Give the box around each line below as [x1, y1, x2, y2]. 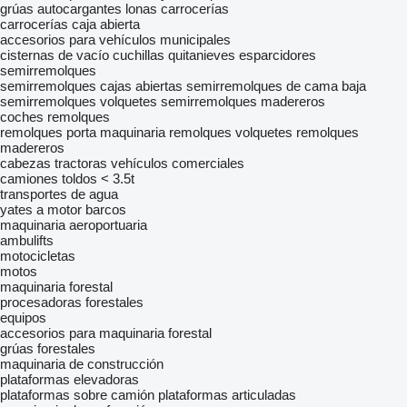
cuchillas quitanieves [113, 47, 235, 63]
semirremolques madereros [161, 94, 325, 109]
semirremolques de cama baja [186, 78, 366, 94]
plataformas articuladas [158, 387, 296, 402]
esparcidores [239, 47, 316, 63]
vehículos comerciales [111, 155, 244, 171]
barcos [85, 202, 126, 217]
